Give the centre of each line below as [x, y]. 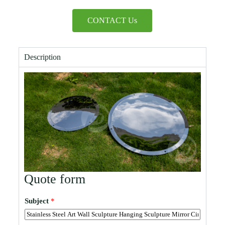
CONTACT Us [113, 20]
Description [42, 57]
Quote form [54, 179]
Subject [37, 201]
